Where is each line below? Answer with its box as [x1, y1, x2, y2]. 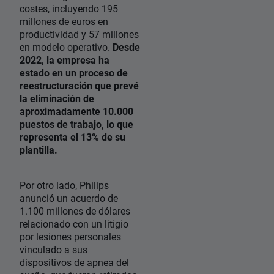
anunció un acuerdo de [20, 191, 118, 205]
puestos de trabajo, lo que [20, 117, 133, 131]
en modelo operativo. [20, 40, 113, 54]
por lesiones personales [20, 230, 121, 243]
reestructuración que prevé [20, 79, 139, 92]
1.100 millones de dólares [20, 204, 130, 218]
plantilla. [20, 143, 57, 157]
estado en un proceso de [20, 66, 128, 80]
